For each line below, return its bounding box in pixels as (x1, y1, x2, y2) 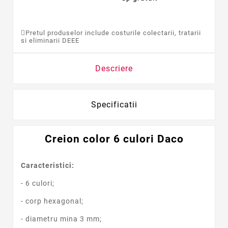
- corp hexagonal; (21, 196, 83, 205)
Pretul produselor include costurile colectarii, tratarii (25, 28, 201, 37)
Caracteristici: (21, 161, 74, 169)
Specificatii (91, 99, 137, 109)
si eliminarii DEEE (21, 36, 79, 44)
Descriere (95, 63, 133, 73)
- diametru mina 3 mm (21, 215, 100, 223)
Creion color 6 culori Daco (44, 132, 184, 145)
